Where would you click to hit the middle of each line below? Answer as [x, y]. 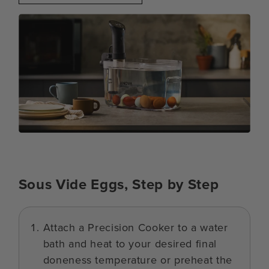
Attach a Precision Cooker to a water [135, 228]
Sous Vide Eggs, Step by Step [119, 184]
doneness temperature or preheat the [138, 260]
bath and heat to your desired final [130, 244]
